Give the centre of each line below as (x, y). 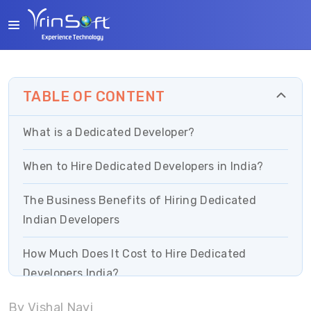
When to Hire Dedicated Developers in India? (143, 166)
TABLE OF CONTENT (94, 96)
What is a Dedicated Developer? (109, 132)
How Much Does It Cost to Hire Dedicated (135, 254)
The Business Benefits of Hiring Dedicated (140, 200)
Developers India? (71, 273)
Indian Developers (72, 220)
